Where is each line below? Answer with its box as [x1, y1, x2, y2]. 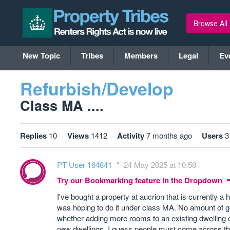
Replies [20, 130, 47, 141]
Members [124, 50, 158, 61]
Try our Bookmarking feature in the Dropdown [57, 175, 224, 186]
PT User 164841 [57, 159, 114, 170]
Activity [117, 130, 144, 141]
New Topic [23, 50, 60, 61]
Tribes [81, 50, 103, 61]
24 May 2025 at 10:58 [124, 159, 196, 170]
